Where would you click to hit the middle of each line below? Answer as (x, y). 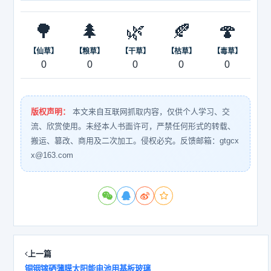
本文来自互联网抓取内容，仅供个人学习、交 (152, 111)
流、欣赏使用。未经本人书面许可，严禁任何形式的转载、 (133, 126)
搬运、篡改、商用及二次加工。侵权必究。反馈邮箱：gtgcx (135, 140)
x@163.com (52, 155)
